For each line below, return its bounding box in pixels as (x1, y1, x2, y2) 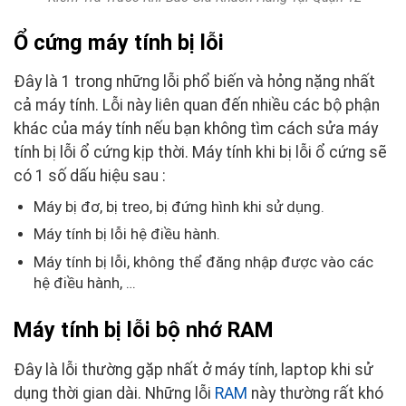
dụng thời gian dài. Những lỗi (14, 384, 215, 403)
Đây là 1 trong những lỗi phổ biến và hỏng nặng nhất (14, 72, 375, 92)
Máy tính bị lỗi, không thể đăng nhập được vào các (33, 253, 373, 271)
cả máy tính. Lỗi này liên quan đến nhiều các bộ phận (14, 96, 380, 115)
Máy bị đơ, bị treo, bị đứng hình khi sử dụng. (33, 198, 324, 216)
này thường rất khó (247, 384, 383, 403)
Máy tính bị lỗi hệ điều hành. (33, 226, 220, 244)
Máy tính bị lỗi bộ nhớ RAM (14, 317, 274, 343)
